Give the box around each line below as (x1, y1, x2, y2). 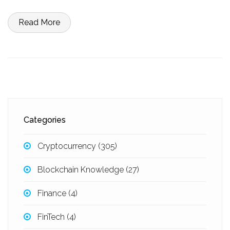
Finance (37, 188, 69, 198)
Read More (18, 17, 60, 27)
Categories (24, 115, 66, 125)
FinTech (37, 212, 67, 222)
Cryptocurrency (37, 141, 99, 151)
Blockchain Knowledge (37, 165, 126, 175)
